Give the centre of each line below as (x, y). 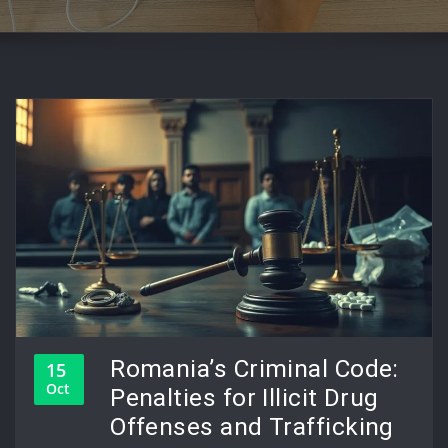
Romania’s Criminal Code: (254, 369)
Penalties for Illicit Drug (244, 398)
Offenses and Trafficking (252, 427)
